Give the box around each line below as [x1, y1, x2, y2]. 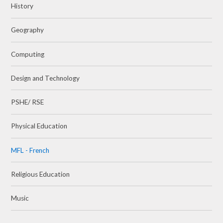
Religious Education [11, 170, 70, 178]
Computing [11, 50, 45, 58]
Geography [11, 26, 44, 34]
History [11, 2, 34, 10]
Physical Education [11, 122, 68, 130]
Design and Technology [11, 74, 80, 82]
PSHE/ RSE [11, 98, 44, 107]
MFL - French [11, 146, 50, 154]
